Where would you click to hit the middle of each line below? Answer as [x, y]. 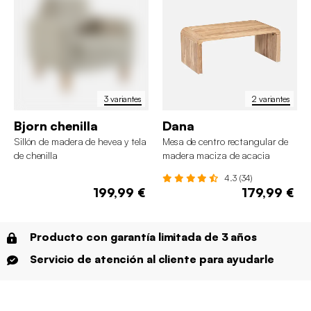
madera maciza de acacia [216, 155]
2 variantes [271, 99]
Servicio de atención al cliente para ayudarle [152, 259]
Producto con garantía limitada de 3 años [143, 237]
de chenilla [36, 155]
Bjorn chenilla [56, 126]
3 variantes [123, 99]
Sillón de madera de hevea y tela [80, 142]
